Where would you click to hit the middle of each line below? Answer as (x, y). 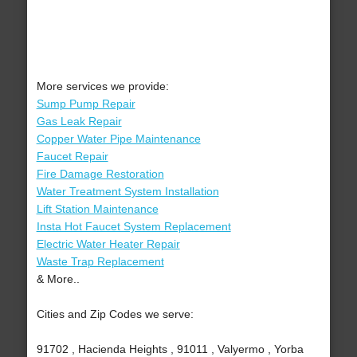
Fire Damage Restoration (100, 174)
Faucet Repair (72, 157)
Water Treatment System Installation (127, 192)
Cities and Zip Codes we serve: (115, 314)
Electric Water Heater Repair (108, 244)
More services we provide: (102, 86)
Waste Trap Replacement (100, 262)
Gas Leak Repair (79, 122)
